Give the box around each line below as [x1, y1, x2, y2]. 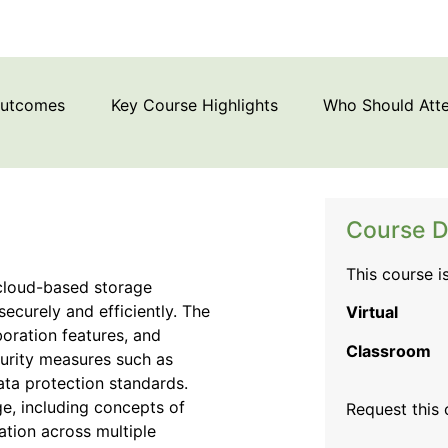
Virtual [346, 302, 399, 323]
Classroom [346, 340, 432, 361]
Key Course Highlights [111, 95, 279, 116]
